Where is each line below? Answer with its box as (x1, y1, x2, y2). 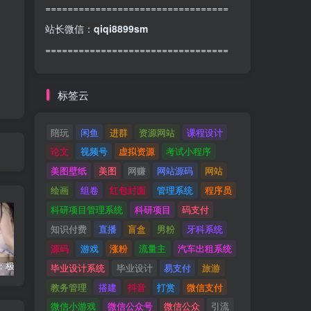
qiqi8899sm (94, 21, 148, 35)
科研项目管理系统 (51, 203, 124, 217)
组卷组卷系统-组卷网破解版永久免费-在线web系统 (258, 259, 267, 272)
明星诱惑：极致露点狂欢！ (42, 259, 51, 272)
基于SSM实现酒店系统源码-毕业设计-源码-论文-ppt (153, 259, 162, 272)
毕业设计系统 (51, 260, 106, 274)
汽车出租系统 (177, 241, 232, 255)
